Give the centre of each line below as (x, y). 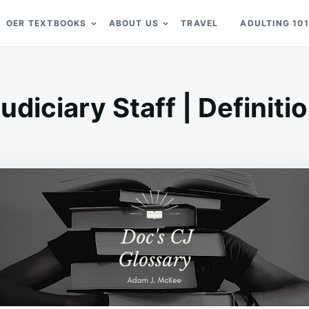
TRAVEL (200, 23)
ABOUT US (134, 23)
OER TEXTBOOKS (47, 23)
